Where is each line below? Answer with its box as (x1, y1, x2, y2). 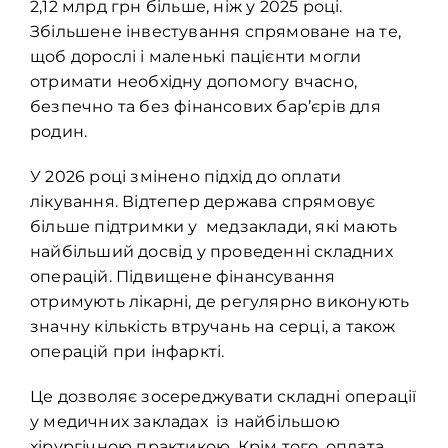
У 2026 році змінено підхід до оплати (30, 167, 342, 187)
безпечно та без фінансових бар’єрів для (30, 97, 381, 117)
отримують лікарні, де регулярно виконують (30, 292, 410, 312)
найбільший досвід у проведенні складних (30, 242, 393, 262)
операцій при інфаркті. (30, 342, 225, 362)
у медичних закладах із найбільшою (30, 412, 340, 432)
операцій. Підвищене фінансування (30, 267, 336, 287)
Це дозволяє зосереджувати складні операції (30, 387, 417, 407)
